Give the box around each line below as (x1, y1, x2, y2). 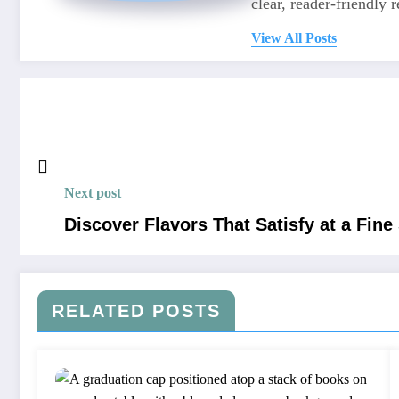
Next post (64, 184, 121, 200)
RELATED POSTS (52, 300, 221, 321)
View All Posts (251, 29, 337, 45)
